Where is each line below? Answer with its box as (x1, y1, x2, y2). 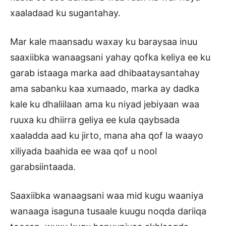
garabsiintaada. (10, 161, 76, 173)
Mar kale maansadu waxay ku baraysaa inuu (10, 36, 197, 47)
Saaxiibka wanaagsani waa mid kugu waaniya (10, 190, 203, 201)
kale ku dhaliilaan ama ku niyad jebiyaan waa (10, 99, 199, 110)
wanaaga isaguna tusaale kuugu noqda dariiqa (10, 206, 206, 217)
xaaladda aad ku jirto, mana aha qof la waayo (10, 130, 203, 141)
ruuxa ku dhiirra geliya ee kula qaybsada (10, 115, 180, 126)
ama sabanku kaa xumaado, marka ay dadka (10, 83, 199, 94)
